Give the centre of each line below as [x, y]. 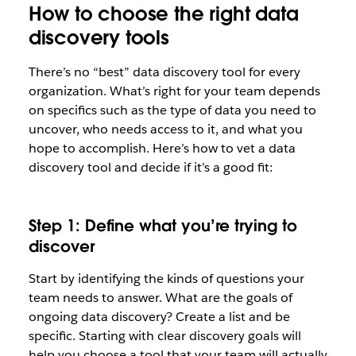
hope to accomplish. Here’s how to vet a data [162, 148]
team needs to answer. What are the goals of [160, 298]
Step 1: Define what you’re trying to [163, 226]
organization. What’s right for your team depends [174, 91]
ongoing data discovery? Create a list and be [159, 317]
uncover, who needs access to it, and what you [165, 129]
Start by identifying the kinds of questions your [166, 279]
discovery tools [99, 38]
